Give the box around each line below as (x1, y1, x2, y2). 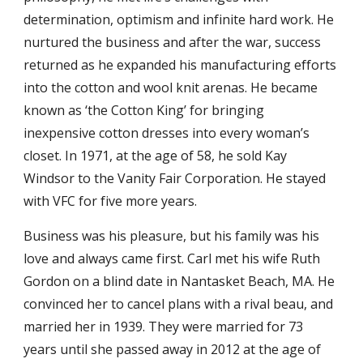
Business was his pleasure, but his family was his (23, 227, 320, 245)
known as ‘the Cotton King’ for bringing (23, 101, 265, 119)
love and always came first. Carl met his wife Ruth (23, 250, 321, 267)
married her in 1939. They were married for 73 (23, 318, 304, 335)
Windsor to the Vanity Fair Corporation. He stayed (23, 169, 327, 187)
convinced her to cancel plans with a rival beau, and (23, 295, 334, 313)
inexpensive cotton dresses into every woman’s (23, 124, 310, 142)
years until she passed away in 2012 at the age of (23, 340, 322, 358)
